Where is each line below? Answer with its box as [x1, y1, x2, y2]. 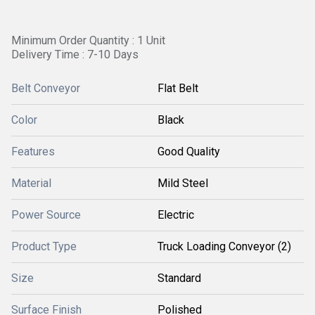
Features [11, 145, 55, 158]
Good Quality [157, 145, 220, 158]
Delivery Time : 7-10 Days [11, 48, 139, 61]
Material [11, 176, 51, 190]
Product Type [11, 240, 77, 253]
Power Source [11, 208, 81, 221]
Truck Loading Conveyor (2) [157, 240, 291, 253]
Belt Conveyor [11, 82, 80, 95]
